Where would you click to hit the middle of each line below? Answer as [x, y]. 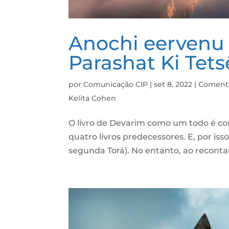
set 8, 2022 [173, 85]
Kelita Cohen [93, 98]
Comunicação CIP [116, 85]
